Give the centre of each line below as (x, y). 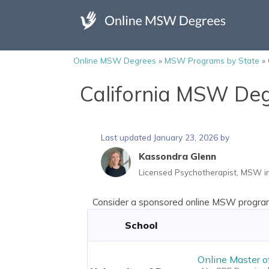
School (141, 225)
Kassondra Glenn (178, 157)
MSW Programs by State (212, 61)
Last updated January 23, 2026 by (165, 138)
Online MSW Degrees (115, 61)
